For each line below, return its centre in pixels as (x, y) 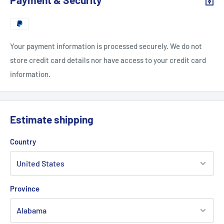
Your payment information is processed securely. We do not (106, 46)
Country (23, 141)
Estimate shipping (52, 119)
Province (25, 188)
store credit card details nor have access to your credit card (108, 60)
